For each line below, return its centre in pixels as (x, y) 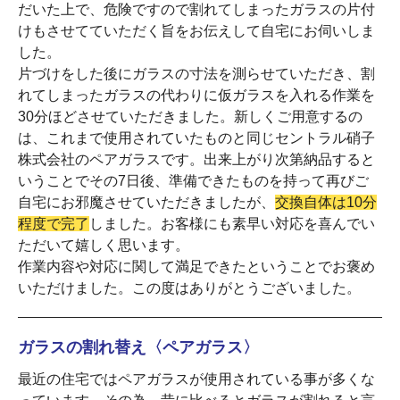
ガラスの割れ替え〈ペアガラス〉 (138, 347)
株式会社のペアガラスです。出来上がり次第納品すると (196, 159)
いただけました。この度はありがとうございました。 (189, 287)
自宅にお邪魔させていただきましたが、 (146, 202)
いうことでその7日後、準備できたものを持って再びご (193, 180)
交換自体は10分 (326, 202)
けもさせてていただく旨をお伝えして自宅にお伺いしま (196, 30)
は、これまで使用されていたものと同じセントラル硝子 (196, 137)
